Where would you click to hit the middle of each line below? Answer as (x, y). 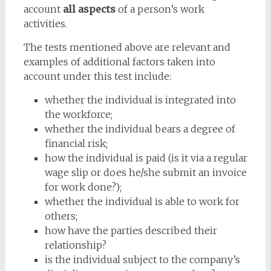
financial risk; (76, 143)
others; (61, 216)
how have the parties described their (131, 230)
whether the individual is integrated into (140, 100)
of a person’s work (160, 9)
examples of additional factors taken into (119, 62)
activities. (45, 24)
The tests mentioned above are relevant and (127, 47)
